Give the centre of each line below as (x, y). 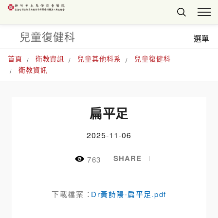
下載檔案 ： (72, 194)
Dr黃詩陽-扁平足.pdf (129, 194)
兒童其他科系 (100, 58)
